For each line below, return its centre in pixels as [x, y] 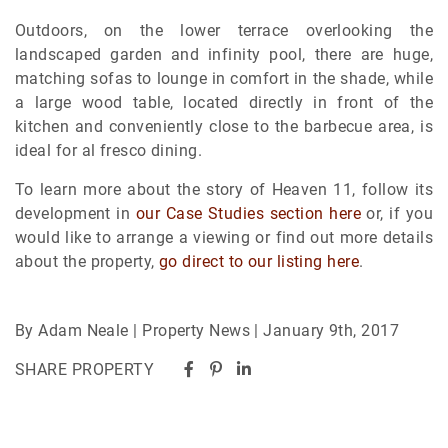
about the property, [87, 262]
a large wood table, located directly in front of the [224, 103]
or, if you [396, 214]
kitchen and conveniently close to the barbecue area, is [224, 127]
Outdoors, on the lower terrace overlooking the [224, 31]
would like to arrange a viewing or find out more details [224, 238]
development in [75, 214]
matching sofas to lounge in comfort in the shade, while [224, 79]
